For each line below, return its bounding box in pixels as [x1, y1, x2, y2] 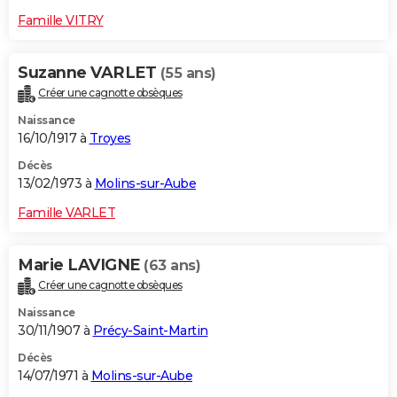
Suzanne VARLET [18, 63, 160, 83]
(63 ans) [144, 257, 200, 275]
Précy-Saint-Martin [92, 323, 208, 339]
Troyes [89, 130, 131, 147]
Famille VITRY [18, 12, 104, 29]
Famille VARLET [18, 205, 115, 222]
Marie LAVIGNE [18, 255, 144, 276]
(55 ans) [160, 65, 216, 82]
